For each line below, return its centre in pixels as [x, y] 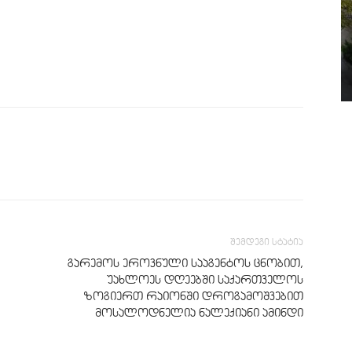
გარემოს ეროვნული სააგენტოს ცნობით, [185, 263]
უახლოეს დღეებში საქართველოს [205, 280]
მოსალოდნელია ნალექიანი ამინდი [199, 313]
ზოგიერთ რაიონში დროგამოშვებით [194, 296]
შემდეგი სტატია [267, 242]
